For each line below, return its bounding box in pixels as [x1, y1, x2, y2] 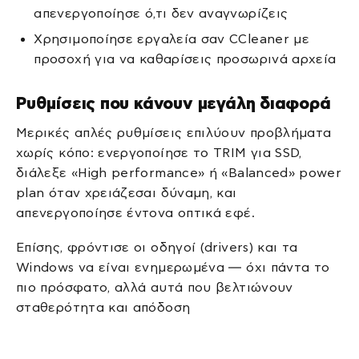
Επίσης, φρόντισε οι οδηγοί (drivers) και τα [16, 240, 298, 254]
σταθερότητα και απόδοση [16, 300, 191, 314]
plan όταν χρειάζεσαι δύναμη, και [16, 185, 237, 200]
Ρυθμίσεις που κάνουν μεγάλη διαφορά [16, 94, 331, 113]
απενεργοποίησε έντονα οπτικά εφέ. [16, 205, 255, 220]
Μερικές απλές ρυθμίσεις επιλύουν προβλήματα [16, 125, 332, 139]
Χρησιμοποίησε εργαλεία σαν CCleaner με [34, 31, 310, 46]
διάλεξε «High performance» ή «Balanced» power [16, 165, 342, 179]
